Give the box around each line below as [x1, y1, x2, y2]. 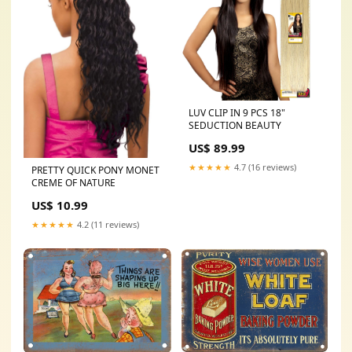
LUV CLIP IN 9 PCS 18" [189, 105, 285, 119]
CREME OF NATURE [31, 176, 115, 190]
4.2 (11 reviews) [75, 218, 139, 231]
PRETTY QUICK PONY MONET [31, 163, 159, 178]
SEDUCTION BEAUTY [189, 118, 281, 132]
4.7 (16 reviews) [232, 160, 296, 173]
